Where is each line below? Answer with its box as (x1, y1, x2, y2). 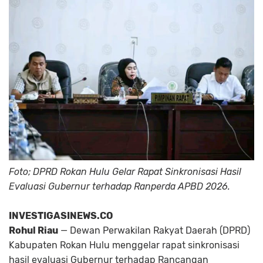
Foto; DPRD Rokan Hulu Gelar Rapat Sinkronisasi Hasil (9, 166, 241, 177)
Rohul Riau (9, 224, 58, 236)
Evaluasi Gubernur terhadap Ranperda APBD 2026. (9, 180, 230, 192)
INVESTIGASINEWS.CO (9, 210, 113, 221)
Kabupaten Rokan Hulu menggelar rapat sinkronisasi (9, 239, 240, 251)
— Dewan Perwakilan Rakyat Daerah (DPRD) (58, 224, 250, 236)
